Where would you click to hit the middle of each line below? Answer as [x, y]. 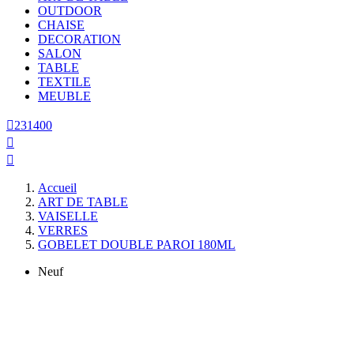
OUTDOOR [70, 10]
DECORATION [79, 39]
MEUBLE [64, 96]
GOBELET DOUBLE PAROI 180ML [137, 244]
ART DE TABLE [83, 201]
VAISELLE [68, 216]
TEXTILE [64, 81]
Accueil [57, 187]
